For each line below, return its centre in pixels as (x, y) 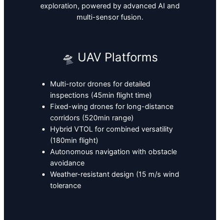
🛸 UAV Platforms (110, 57)
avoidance (67, 163)
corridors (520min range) (92, 118)
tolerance (65, 186)
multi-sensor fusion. (110, 17)
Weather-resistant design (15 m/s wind (114, 175)
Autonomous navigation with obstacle (113, 152)
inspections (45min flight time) (101, 96)
